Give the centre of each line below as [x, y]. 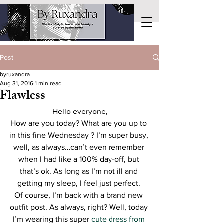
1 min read [48, 83]
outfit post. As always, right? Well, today [80, 207]
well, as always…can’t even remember [80, 147]
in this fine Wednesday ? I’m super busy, [80, 135]
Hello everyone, [80, 111]
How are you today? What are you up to [80, 123]
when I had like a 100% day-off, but [80, 159]
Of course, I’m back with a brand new [80, 195]
